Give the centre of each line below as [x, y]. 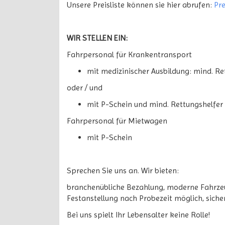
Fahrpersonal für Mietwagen [117, 121]
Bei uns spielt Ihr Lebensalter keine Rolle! [138, 215]
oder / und [85, 88]
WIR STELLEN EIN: [97, 38]
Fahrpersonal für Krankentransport [129, 54]
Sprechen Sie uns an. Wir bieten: [123, 171]
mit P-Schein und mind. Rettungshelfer [155, 104]
